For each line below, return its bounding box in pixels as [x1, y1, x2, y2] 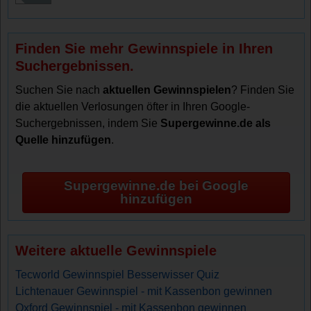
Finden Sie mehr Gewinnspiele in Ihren [15, 40, 274, 56]
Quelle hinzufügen [15, 133, 112, 146]
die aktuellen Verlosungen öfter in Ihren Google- [15, 100, 251, 112]
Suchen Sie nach [15, 83, 103, 96]
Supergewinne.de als [160, 117, 271, 129]
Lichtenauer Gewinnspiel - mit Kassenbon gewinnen [15, 285, 273, 297]
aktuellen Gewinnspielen [103, 83, 232, 96]
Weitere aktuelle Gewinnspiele [15, 242, 217, 258]
